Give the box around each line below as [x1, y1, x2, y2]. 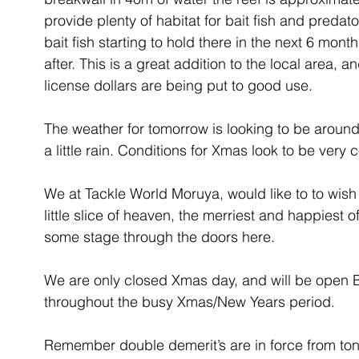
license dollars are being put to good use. [44, 76, 313, 95]
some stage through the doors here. [44, 228, 275, 246]
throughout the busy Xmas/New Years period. [44, 292, 339, 311]
